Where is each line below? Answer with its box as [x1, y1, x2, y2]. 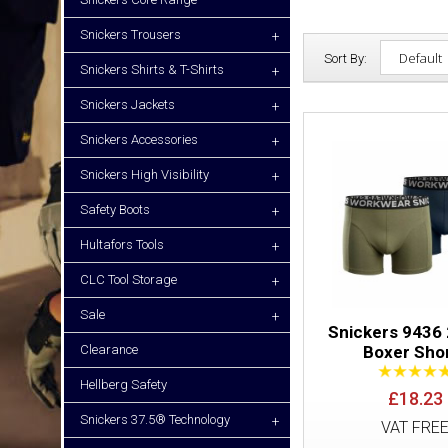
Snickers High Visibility [80, 167, 209, 182]
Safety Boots [80, 202, 150, 217]
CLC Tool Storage [80, 272, 177, 287]
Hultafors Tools [80, 237, 164, 252]
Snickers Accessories [80, 132, 198, 147]
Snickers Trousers [80, 27, 181, 42]
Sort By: [323, 50, 370, 66]
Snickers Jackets [80, 97, 175, 112]
